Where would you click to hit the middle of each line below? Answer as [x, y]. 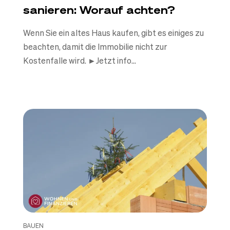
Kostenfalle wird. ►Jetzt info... [79, 61]
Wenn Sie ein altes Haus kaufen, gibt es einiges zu [113, 33]
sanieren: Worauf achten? [99, 10]
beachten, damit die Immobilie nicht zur [95, 47]
